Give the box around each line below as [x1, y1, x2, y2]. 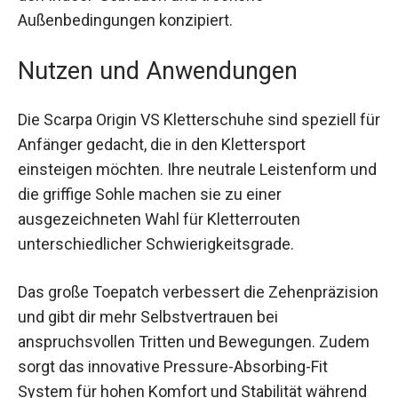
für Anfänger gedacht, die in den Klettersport [18, 122, 330, 141]
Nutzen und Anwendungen [18, 44, 298, 73]
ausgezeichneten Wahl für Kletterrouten [18, 196, 300, 216]
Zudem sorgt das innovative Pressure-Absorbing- [18, 343, 365, 362]
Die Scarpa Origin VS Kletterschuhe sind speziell [18, 97, 356, 116]
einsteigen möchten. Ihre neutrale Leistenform [18, 147, 346, 166]
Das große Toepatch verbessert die [18, 268, 265, 288]
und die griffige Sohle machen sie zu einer [18, 171, 312, 191]
